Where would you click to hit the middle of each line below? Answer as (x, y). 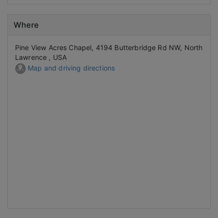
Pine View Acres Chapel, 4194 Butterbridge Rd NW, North (109, 48)
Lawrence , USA (41, 57)
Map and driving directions (71, 68)
